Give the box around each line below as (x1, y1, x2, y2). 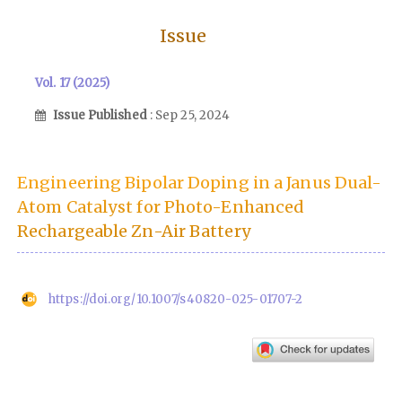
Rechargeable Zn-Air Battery (17, 221, 251, 242)
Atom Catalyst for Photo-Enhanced (17, 197, 305, 218)
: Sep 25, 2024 (149, 108, 231, 124)
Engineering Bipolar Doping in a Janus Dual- (17, 172, 382, 194)
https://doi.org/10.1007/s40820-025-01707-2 (48, 292, 303, 308)
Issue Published (53, 108, 150, 124)
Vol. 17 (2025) (35, 74, 110, 91)
